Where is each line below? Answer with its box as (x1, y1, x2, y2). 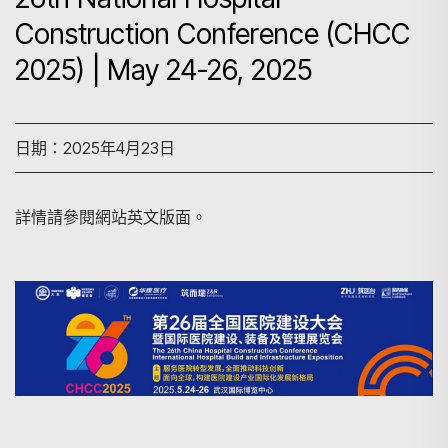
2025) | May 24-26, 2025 (15, 53, 312, 87)
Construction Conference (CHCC (15, 17, 410, 51)
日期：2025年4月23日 (15, 138, 175, 158)
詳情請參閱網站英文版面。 (15, 207, 207, 227)
